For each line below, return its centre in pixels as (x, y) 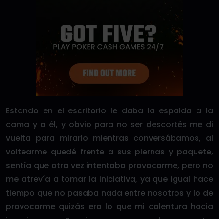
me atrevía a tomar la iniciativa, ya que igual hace (109, 179)
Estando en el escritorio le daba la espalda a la (109, 111)
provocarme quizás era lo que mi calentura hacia (109, 207)
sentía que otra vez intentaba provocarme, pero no (109, 165)
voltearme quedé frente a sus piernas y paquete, (109, 152)
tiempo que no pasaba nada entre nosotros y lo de (109, 193)
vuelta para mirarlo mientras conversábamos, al (109, 138)
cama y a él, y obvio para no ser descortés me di (109, 124)
